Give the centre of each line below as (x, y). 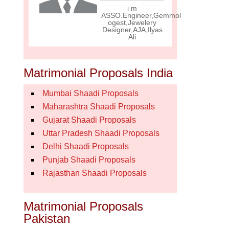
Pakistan (47, 219)
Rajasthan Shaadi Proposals (95, 173)
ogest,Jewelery (132, 22)
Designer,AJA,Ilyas (132, 30)
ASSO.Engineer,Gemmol (141, 15)
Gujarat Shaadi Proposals (89, 120)
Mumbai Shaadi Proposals (90, 93)
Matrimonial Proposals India (98, 73)
